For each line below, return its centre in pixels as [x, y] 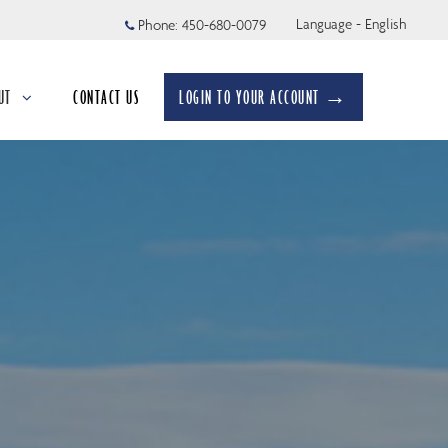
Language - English [351, 23]
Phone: [158, 25]
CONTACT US [106, 97]
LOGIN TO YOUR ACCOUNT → [263, 97]
